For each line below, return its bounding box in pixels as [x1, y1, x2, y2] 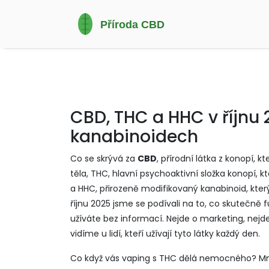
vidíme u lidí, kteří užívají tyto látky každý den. [70, 228, 260, 240]
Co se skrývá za [70, 153, 138, 165]
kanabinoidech [70, 125, 198, 148]
